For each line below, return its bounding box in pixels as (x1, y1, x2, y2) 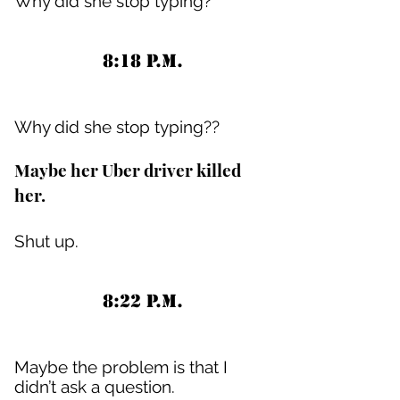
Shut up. (14, 231, 79, 251)
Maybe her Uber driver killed (14, 158, 241, 181)
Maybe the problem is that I (14, 357, 228, 377)
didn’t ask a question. (14, 377, 175, 396)
